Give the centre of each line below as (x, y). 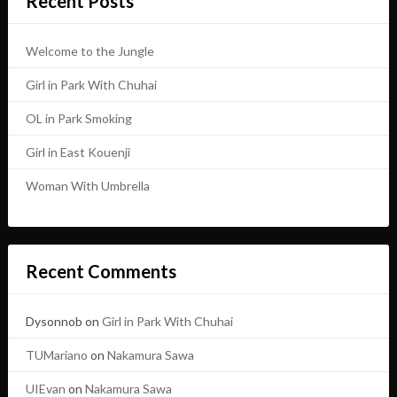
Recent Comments (101, 272)
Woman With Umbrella (87, 186)
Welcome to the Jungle (90, 51)
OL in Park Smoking (78, 119)
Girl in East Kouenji (78, 152)
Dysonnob (54, 322)
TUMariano (56, 355)
